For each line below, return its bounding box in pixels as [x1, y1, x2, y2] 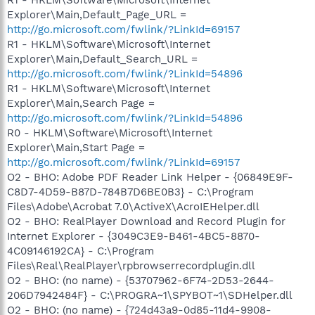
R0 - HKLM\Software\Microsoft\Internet [7, 126, 212, 139]
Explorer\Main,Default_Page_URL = [7, 8, 186, 21]
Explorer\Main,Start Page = [7, 141, 145, 154]
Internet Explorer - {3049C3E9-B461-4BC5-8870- [7, 229, 260, 243]
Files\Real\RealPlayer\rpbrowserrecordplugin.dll [7, 259, 255, 272]
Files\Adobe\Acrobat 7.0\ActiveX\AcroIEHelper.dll [7, 200, 259, 213]
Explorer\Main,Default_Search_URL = [7, 52, 198, 65]
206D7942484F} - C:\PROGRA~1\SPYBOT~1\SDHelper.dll [7, 288, 292, 302]
